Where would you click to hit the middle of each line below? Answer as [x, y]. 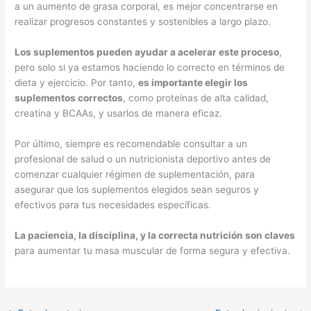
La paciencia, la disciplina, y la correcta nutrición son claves [155, 235]
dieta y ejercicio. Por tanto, [77, 82]
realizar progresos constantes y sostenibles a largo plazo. [143, 22]
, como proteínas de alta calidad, [196, 98]
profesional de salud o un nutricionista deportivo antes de [143, 159]
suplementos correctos [69, 98]
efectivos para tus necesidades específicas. [113, 204]
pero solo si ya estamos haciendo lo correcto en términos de [150, 67]
